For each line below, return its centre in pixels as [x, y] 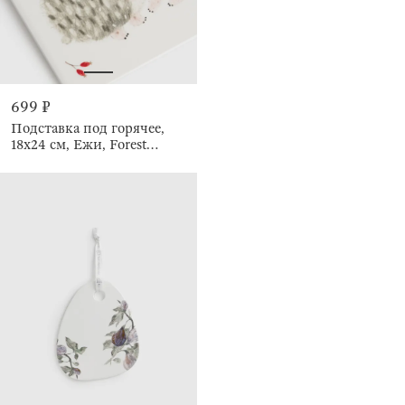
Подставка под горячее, [88, 128]
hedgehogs [43, 160]
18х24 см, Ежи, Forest [79, 144]
